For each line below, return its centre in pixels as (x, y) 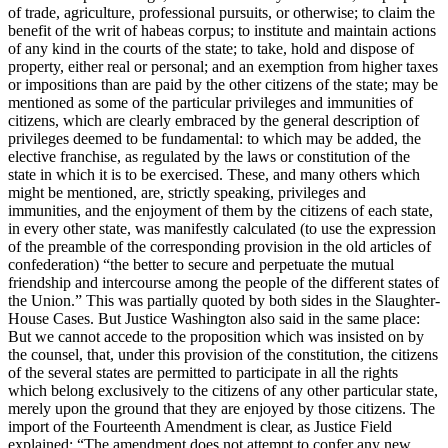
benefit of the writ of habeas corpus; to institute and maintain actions (222, 30)
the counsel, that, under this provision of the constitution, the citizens (223, 354)
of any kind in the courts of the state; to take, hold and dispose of (211, 48)
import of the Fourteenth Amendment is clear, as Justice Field (200, 426)
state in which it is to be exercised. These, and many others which (214, 174)
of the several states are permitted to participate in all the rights (203, 372)
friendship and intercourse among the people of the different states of (223, 282)
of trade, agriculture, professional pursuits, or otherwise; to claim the (221, 12)
